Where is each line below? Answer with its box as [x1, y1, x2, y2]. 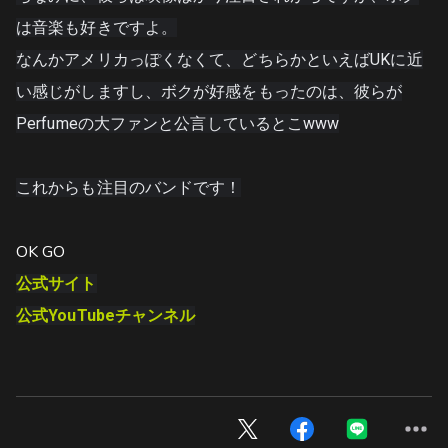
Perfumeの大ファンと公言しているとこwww [16, 114, 340, 134]
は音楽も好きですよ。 [16, 18, 177, 38]
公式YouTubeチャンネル [16, 306, 196, 326]
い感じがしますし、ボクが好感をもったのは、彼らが [16, 82, 403, 102]
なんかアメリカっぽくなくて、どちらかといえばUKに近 [16, 50, 423, 70]
